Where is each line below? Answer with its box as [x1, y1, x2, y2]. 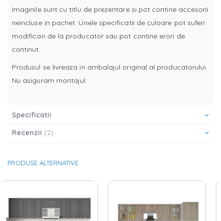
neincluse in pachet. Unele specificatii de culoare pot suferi [12, 18, 205, 27]
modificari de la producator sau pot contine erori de [12, 31, 185, 40]
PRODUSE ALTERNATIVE [7, 159, 78, 167]
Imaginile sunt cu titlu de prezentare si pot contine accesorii [12, 4, 209, 14]
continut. [12, 44, 40, 54]
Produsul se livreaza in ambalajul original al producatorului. [12, 62, 208, 72]
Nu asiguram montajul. [12, 75, 87, 85]
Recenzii [12, 128, 44, 137]
